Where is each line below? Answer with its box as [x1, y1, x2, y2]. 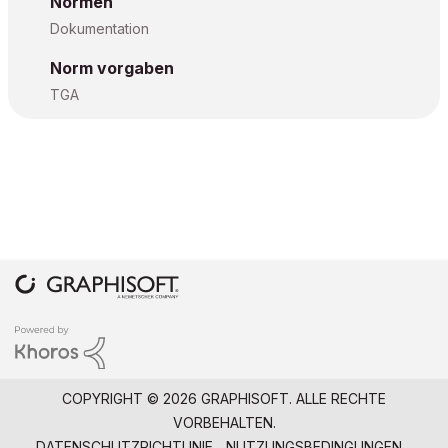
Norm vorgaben [50, 58, 174, 78]
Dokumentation [50, 20, 149, 37]
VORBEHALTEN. [172, 413, 276, 431]
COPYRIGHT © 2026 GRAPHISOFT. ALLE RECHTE [62, 389, 386, 407]
